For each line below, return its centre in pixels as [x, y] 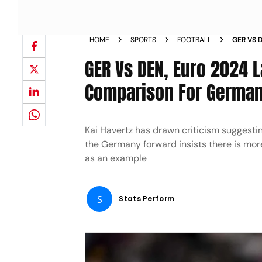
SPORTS [144, 40]
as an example [116, 158]
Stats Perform [147, 199]
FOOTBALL [194, 40]
